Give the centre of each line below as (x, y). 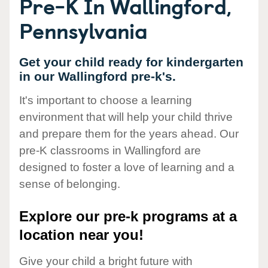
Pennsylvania (83, 30)
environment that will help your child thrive (126, 117)
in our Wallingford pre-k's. (98, 76)
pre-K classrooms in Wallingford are (110, 151)
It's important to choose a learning (106, 100)
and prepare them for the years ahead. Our (129, 134)
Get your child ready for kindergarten (131, 62)
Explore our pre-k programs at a (128, 217)
